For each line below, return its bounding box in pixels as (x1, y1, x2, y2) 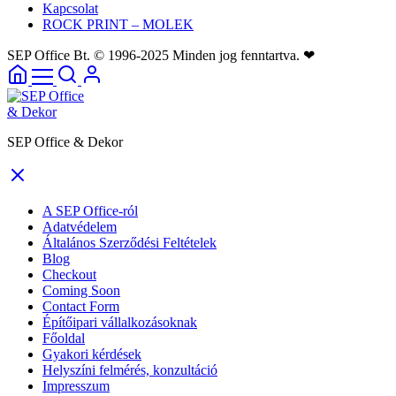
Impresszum (42, 378, 110, 394)
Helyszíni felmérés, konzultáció (42, 362, 217, 378)
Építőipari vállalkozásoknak (42, 315, 197, 331)
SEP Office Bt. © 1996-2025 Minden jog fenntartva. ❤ (7, 48, 315, 64)
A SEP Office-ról (42, 203, 138, 219)
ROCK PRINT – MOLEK (42, 17, 194, 33)
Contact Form (42, 299, 119, 315)
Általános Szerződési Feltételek (42, 235, 217, 251)
